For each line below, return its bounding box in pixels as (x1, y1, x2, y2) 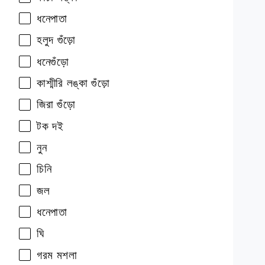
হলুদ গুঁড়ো (37, 34, 76, 47)
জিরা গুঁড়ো (37, 98, 76, 111)
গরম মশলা (37, 248, 77, 261)
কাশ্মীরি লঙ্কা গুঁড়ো (37, 76, 110, 89)
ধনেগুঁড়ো (37, 55, 69, 68)
